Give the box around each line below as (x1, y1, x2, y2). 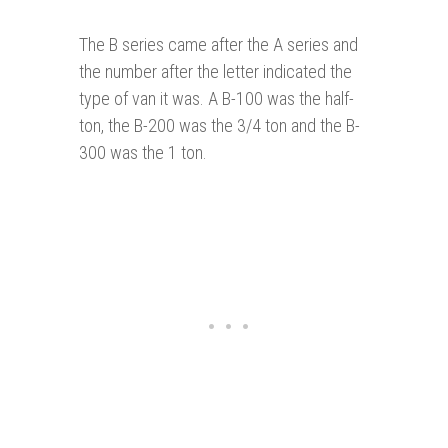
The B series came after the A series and (79, 34, 358, 56)
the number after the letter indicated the (79, 61, 352, 83)
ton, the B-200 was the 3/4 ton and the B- (79, 115, 360, 137)
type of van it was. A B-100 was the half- (79, 88, 354, 110)
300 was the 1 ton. (79, 142, 207, 164)
